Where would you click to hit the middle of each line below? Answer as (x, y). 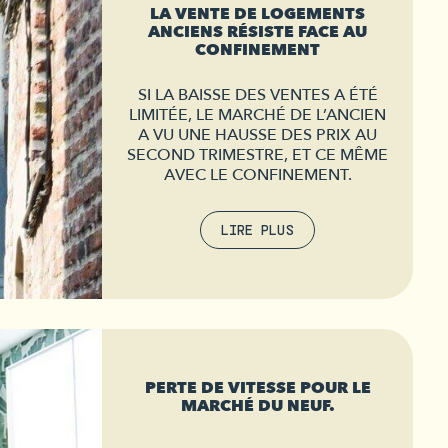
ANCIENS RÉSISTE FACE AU (257, 32)
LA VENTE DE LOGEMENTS (257, 14)
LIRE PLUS (257, 229)
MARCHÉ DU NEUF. (257, 406)
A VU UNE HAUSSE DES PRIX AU (257, 135)
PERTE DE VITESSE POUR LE (257, 388)
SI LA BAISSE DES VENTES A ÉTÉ (257, 95)
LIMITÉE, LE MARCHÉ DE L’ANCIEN (257, 115)
